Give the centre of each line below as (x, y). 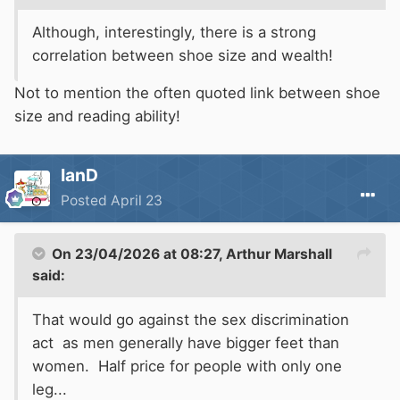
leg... (52, 389)
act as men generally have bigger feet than (186, 343)
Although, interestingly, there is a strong (174, 32)
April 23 (137, 200)
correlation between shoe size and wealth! (183, 55)
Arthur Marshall (279, 254)
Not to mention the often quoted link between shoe (197, 93)
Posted (86, 200)
